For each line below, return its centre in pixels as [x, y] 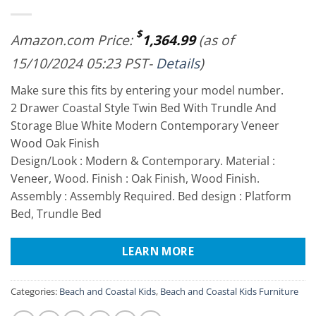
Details [178, 63]
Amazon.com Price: [73, 39]
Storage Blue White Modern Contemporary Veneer [145, 125]
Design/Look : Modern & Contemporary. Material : [143, 160]
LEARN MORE [158, 251]
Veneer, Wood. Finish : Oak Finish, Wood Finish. [135, 178]
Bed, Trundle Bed [56, 213]
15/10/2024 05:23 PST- [83, 63]
